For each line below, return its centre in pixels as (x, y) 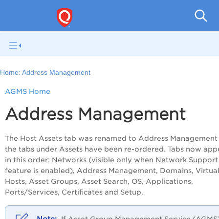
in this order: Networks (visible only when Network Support (111, 160)
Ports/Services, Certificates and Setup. (74, 192)
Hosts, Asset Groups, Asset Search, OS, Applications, (99, 182)
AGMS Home (28, 92)
